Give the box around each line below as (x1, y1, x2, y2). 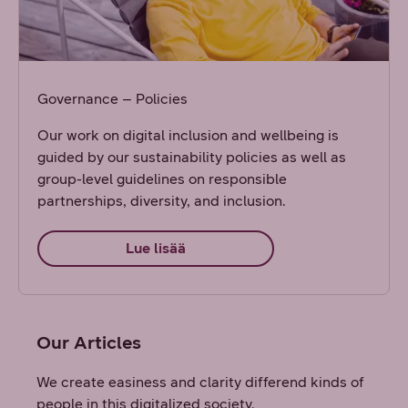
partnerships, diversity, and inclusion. (37, 191, 287, 209)
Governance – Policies (37, 89, 189, 107)
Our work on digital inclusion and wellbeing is (37, 126, 340, 144)
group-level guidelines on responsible (37, 169, 288, 188)
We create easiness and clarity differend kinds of (36, 372, 365, 391)
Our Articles (36, 331, 142, 353)
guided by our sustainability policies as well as (37, 148, 347, 166)
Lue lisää (126, 239, 187, 257)
